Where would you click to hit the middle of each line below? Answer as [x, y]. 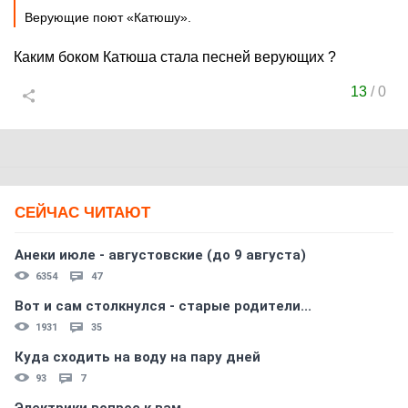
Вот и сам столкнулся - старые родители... [163, 306]
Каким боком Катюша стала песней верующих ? [175, 57]
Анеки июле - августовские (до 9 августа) [160, 255]
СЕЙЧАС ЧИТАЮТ [82, 213]
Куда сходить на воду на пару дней [138, 357]
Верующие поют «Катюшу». [108, 17]
